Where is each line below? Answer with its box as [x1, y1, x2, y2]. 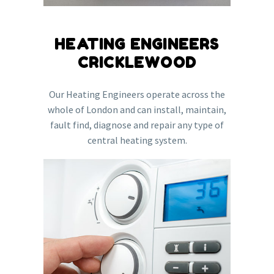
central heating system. [87, 133, 187, 146]
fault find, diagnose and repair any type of [50, 118, 224, 131]
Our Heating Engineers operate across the [49, 87, 225, 100]
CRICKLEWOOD [77, 53, 197, 72]
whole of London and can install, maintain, [48, 103, 226, 116]
